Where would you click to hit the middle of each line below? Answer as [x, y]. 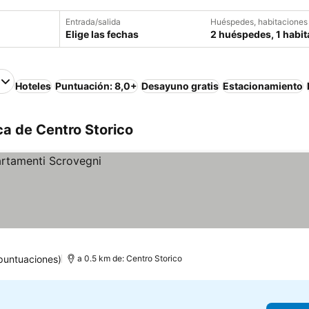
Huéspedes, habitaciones [259, 22]
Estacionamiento [263, 86]
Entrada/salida [93, 22]
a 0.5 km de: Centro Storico [129, 258]
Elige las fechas [102, 34]
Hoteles [33, 86]
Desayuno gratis [180, 86]
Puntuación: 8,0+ [96, 86]
